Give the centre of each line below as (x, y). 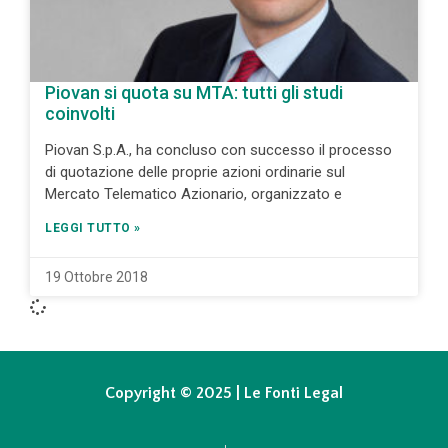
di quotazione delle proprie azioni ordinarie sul (195, 172)
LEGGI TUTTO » (93, 228)
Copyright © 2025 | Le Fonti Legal (224, 393)
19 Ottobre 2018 (96, 277)
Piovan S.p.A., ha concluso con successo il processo (218, 150)
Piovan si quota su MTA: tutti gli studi (194, 93)
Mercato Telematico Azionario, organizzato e (193, 194)
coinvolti (80, 114)
